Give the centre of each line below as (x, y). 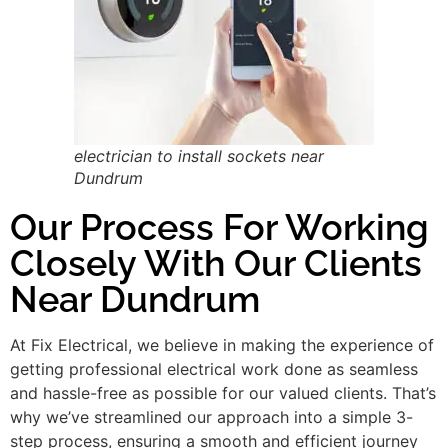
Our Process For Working (219, 226)
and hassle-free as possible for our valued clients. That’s (223, 392)
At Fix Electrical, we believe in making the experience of (222, 344)
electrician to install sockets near (199, 155)
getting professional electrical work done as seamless (214, 368)
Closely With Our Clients (216, 262)
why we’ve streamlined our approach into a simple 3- (211, 416)
